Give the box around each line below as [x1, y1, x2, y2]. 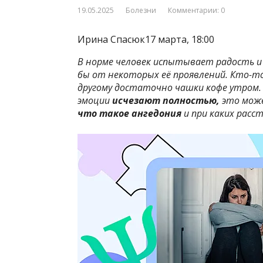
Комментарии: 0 [168, 5, 225, 16]
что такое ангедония [77, 107, 181, 120]
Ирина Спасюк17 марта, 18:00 [77, 33, 214, 46]
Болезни [126, 5, 156, 16]
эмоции [77, 94, 112, 107]
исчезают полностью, [112, 94, 220, 107]
